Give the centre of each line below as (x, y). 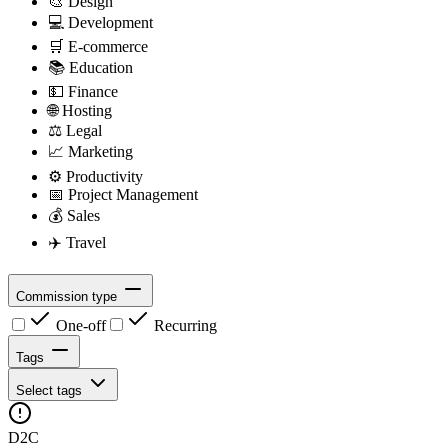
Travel (84, 242)
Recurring (183, 325)
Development (108, 22)
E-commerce (106, 46)
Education (99, 67)
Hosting (85, 110)
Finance (91, 91)
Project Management (131, 194)
